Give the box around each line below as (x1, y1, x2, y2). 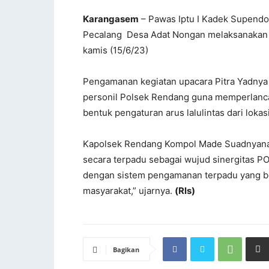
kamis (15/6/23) (83, 44, 148, 56)
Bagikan (113, 245, 139, 254)
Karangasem (83, 13, 139, 25)
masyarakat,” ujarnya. (83, 185, 175, 196)
